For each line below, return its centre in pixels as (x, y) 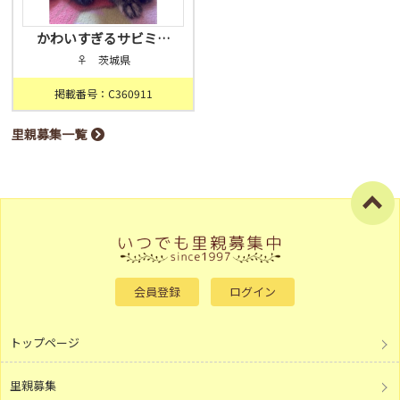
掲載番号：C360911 (103, 93)
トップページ (45, 343)
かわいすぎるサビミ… (103, 37)
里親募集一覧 (50, 133)
